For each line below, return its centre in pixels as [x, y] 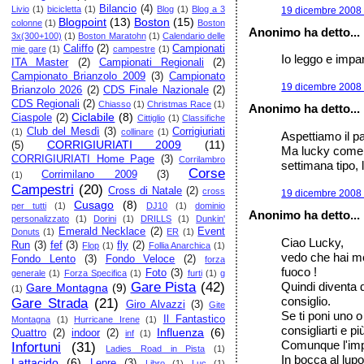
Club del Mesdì [63, 132]
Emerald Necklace [102, 232]
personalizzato [40, 219]
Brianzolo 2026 [47, 90]
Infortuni [36, 347]
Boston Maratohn [112, 36]
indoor [86, 333]
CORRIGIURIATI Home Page [83, 159]
